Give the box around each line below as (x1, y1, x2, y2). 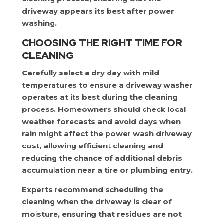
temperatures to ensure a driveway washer (21, 80, 193, 90)
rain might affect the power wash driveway (21, 129, 192, 138)
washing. (21, 18, 57, 28)
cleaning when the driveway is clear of (21, 197, 172, 206)
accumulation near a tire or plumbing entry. (21, 165, 193, 175)
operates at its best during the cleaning (21, 92, 178, 102)
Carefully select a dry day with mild (21, 68, 159, 77)
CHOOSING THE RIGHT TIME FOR (21, 36, 182, 49)
